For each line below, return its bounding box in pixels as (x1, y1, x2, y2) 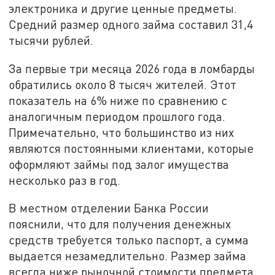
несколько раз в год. (9, 172, 121, 187)
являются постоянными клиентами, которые (9, 141, 254, 155)
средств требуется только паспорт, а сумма (9, 233, 249, 247)
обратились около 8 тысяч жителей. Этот (9, 77, 237, 91)
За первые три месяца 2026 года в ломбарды (9, 61, 255, 76)
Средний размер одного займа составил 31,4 (9, 17, 254, 31)
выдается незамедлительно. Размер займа (9, 249, 247, 263)
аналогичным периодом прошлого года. (9, 109, 226, 123)
